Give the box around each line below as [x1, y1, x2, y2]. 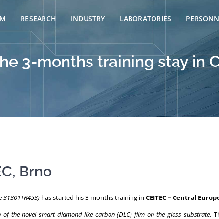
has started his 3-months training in [40, 193, 146, 202]
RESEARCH [21, 14, 56, 23]
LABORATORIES [119, 14, 172, 23]
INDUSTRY [70, 14, 105, 23]
